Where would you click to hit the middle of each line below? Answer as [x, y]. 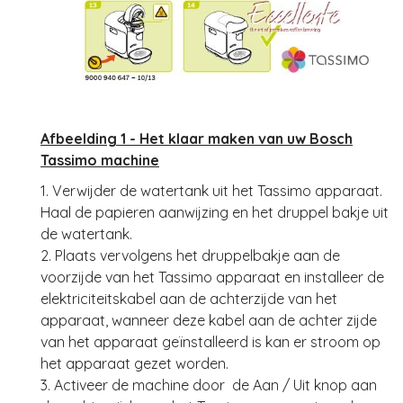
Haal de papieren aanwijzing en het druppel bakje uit [215, 212]
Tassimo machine [100, 160]
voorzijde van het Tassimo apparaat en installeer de [212, 277]
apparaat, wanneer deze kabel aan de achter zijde [209, 320]
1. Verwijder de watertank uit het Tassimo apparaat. [211, 190]
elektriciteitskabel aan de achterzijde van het [189, 298]
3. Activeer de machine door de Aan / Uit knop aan [209, 385]
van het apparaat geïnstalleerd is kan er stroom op [210, 341]
